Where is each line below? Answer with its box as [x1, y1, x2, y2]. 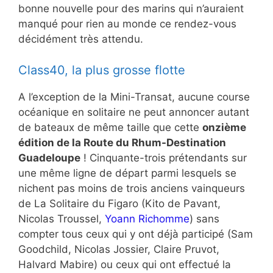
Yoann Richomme [105, 212, 190, 225]
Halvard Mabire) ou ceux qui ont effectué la [18, 258, 231, 271]
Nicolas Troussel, [18, 212, 105, 225]
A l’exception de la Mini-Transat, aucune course [18, 90, 250, 103]
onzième [202, 121, 246, 133]
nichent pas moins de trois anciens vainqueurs [18, 182, 245, 194]
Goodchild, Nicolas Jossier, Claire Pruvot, [18, 243, 219, 255]
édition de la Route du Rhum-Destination [18, 136, 226, 149]
